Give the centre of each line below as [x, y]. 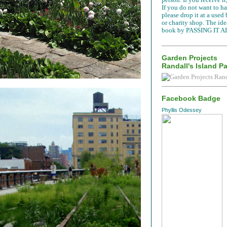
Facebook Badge [191, 99]
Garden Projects [190, 58]
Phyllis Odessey [182, 110]
